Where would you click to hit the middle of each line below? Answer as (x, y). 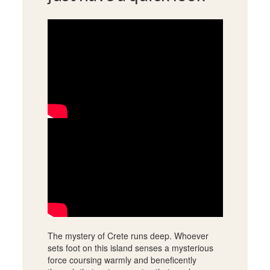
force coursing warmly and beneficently (122, 259)
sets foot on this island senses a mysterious (130, 247)
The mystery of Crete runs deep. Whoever (128, 235)
